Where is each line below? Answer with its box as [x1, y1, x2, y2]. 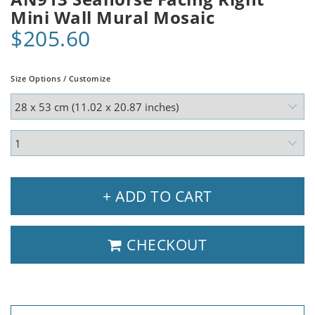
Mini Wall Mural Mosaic [11, 6, 214, 30]
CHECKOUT [122, 235, 207, 255]
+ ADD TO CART [103, 186, 212, 207]
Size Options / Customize [11, 73, 110, 84]
